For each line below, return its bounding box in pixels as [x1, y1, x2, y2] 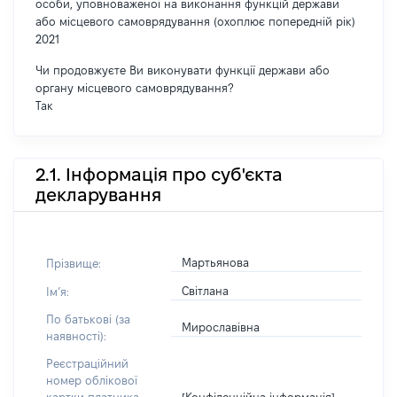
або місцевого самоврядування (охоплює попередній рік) [35, 15, 355, 27]
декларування [35, 184, 161, 205]
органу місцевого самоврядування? [35, 82, 233, 94]
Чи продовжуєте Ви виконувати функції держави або [35, 64, 330, 76]
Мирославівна [182, 321, 261, 333]
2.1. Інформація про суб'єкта [35, 164, 283, 184]
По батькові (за [46, 313, 130, 325]
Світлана [182, 284, 230, 297]
